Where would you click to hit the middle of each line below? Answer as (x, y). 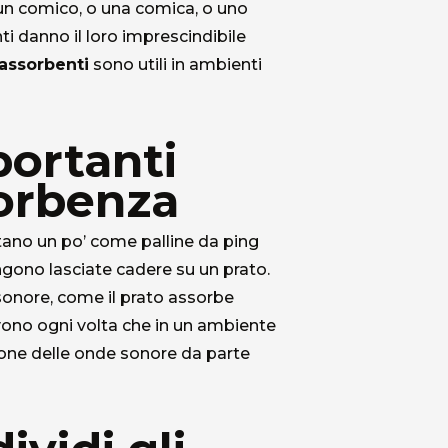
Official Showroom (291, 424)
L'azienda (258, 385)
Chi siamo (268, 340)
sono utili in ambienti (175, 65)
